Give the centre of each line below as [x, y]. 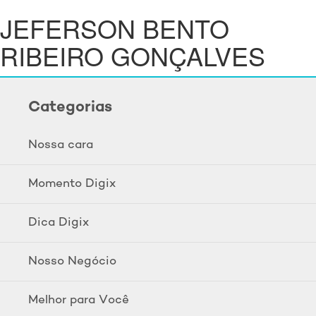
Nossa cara [61, 145]
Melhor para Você [79, 300]
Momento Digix [72, 184]
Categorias [70, 107]
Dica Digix [59, 223]
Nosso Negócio [72, 261]
